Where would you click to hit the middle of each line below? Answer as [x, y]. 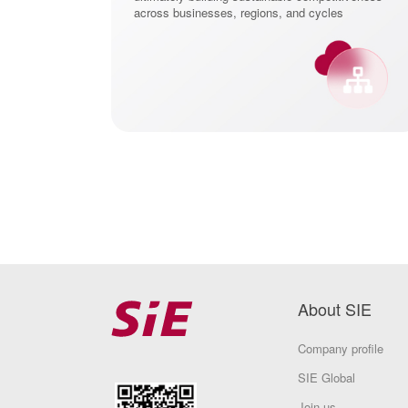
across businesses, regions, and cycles [239, 13]
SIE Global [326, 378]
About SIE [335, 309]
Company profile [341, 349]
